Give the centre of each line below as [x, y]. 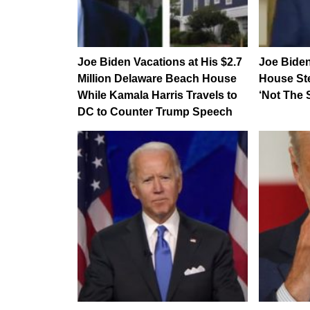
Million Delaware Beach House [157, 78]
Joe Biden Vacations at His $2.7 [160, 62]
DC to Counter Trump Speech [155, 111]
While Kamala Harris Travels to [157, 95]
